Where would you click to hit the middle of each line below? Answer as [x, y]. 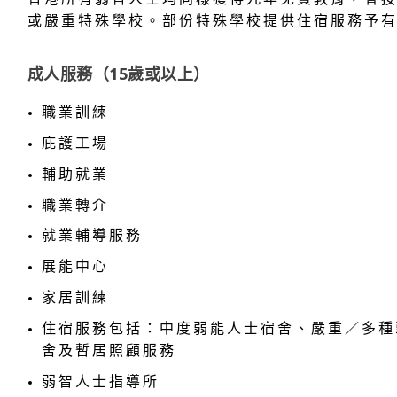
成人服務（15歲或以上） [118, 74]
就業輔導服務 [92, 236]
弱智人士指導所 [100, 381]
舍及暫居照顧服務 [109, 350]
